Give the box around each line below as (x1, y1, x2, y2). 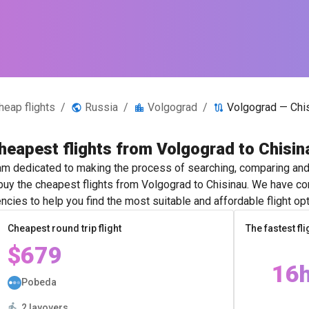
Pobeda (21, 277, 57, 288)
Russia (85, 101, 118, 114)
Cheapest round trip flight (7, 223, 121, 234)
